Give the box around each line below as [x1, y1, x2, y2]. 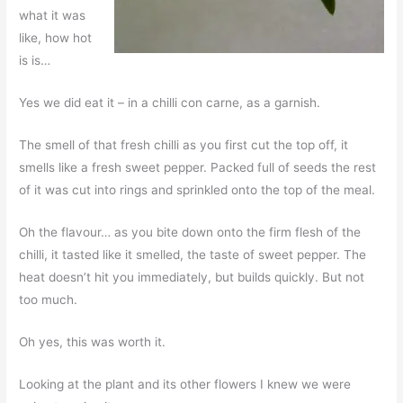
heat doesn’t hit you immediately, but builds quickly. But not [19, 269, 365, 284]
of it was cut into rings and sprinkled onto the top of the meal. [19, 182, 376, 197]
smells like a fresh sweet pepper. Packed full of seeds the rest [19, 159, 377, 175]
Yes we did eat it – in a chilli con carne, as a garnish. [19, 95, 321, 111]
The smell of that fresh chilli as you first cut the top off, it [19, 137, 349, 152]
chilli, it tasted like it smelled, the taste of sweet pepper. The [19, 246, 367, 262]
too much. [19, 291, 78, 307]
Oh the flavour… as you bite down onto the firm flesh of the [19, 224, 362, 239]
